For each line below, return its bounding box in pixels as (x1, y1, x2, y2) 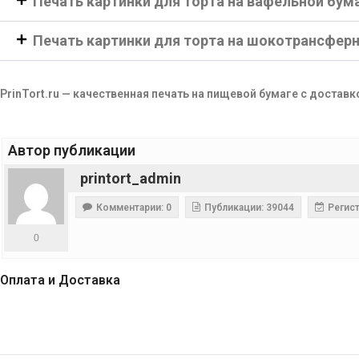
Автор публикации (8, 142, 135, 159)
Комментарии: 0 (96, 202, 171, 213)
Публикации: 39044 (204, 202, 294, 213)
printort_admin (80, 170, 181, 187)
